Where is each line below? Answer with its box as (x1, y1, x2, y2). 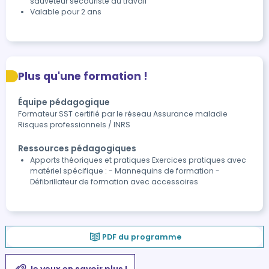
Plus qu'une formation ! (18, 69, 148, 83)
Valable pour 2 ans (30, 7, 101, 17)
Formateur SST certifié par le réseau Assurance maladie (18, 109, 228, 119)
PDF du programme (102, 231, 181, 242)
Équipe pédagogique (18, 96, 110, 108)
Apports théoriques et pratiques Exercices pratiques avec (30, 155, 246, 165)
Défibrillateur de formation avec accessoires (30, 177, 198, 187)
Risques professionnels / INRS (18, 119, 130, 130)
